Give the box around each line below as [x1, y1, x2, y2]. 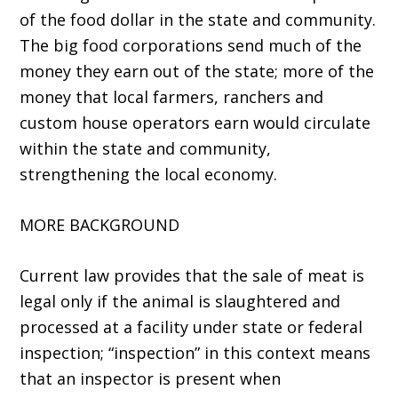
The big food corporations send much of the [20, 35, 362, 57]
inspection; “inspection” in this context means [20, 342, 371, 364]
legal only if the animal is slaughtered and [20, 291, 341, 313]
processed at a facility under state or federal [20, 316, 363, 338]
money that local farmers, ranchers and [20, 86, 324, 108]
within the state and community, [20, 138, 272, 160]
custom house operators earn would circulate [20, 112, 371, 134]
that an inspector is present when [20, 368, 282, 390]
